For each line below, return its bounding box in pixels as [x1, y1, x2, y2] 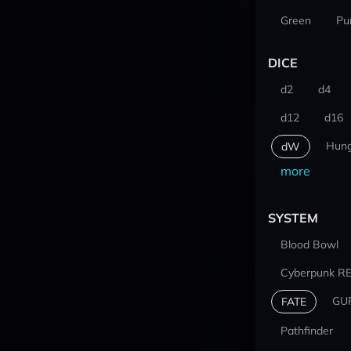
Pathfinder [280, 324, 333, 338]
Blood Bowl [280, 237, 338, 251]
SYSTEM [267, 210, 318, 226]
